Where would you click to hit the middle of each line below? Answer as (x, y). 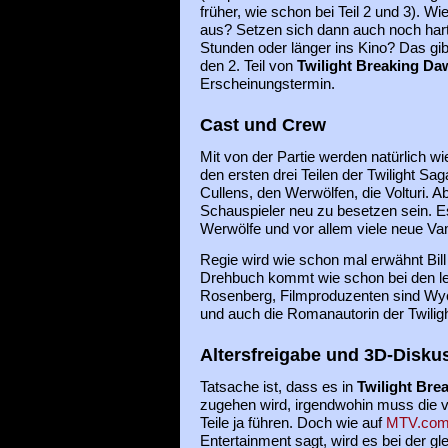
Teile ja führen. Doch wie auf (292, 422)
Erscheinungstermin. (267, 83)
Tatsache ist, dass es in (278, 386)
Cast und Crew (262, 125)
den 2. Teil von (248, 65)
